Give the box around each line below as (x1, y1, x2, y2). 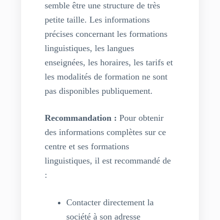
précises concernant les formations (44, 29, 167, 39)
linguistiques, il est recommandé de (44, 156, 171, 166)
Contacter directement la (66, 197, 154, 207)
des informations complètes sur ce (44, 127, 166, 137)
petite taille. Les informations (44, 15, 150, 25)
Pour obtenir (116, 113, 164, 123)
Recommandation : (44, 113, 117, 123)
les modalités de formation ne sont (44, 72, 167, 82)
